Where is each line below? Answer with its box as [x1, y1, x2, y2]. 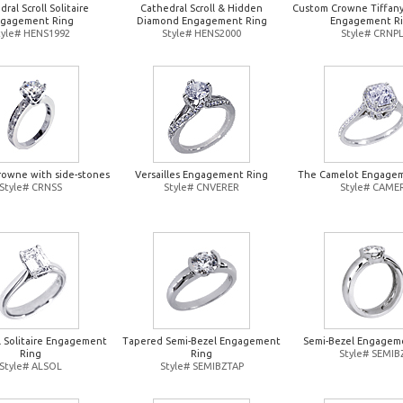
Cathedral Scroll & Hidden [140, 3, 263, 13]
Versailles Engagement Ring [135, 169, 268, 180]
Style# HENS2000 [162, 28, 241, 39]
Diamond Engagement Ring [136, 15, 267, 26]
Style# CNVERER [164, 182, 239, 193]
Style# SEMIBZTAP [159, 361, 244, 372]
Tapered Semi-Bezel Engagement [122, 336, 281, 346]
